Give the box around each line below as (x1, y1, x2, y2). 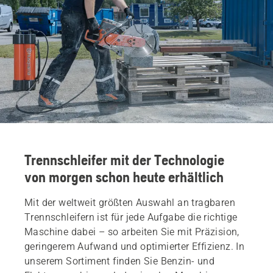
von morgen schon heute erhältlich (24, 168, 224, 185)
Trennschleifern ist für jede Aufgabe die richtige (24, 211, 238, 223)
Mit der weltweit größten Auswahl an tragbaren (24, 196, 235, 208)
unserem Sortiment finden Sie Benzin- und (24, 255, 214, 267)
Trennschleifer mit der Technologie (24, 151, 224, 168)
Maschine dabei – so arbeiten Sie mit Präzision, (24, 225, 239, 238)
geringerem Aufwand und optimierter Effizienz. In (24, 240, 245, 252)
